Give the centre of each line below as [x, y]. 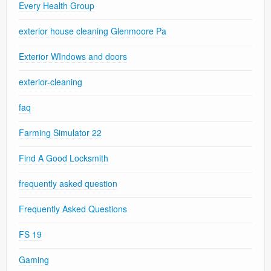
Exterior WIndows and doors [73, 57]
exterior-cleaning [51, 82]
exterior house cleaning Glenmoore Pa [93, 31]
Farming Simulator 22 [60, 133]
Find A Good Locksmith [64, 158]
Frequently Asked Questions [73, 209]
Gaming [34, 260]
